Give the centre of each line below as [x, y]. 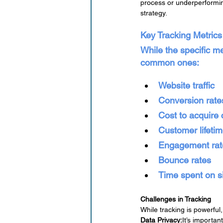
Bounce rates [185, 160]
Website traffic [186, 86]
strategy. [154, 13]
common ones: [170, 63]
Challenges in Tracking [176, 199]
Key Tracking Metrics [181, 35]
